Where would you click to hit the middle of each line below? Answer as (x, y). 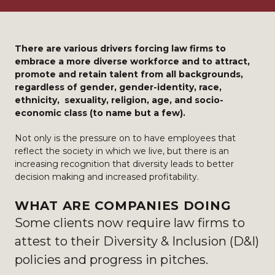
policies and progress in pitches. (111, 260)
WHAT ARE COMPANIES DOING (123, 206)
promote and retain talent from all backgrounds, (129, 74)
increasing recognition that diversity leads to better (124, 164)
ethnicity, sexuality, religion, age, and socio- (119, 100)
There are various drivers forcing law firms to (120, 48)
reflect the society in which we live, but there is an (122, 151)
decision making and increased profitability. (107, 177)
